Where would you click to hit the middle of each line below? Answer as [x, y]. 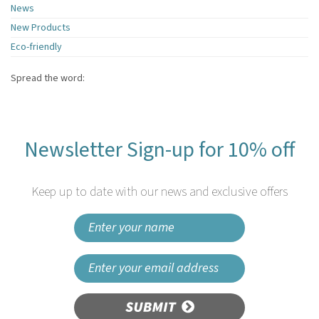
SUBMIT [159, 307]
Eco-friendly [36, 47]
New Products [41, 27]
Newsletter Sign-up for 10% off [159, 150]
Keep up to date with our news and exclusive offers [159, 192]
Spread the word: [48, 78]
